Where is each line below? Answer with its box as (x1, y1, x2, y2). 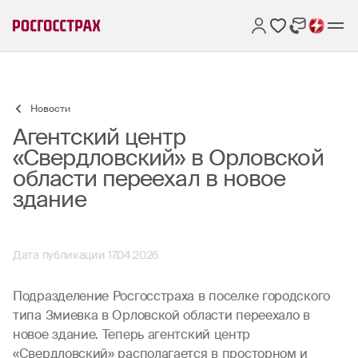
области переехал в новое (13, 164, 286, 193)
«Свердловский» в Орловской (13, 143, 324, 173)
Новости (30, 102, 70, 115)
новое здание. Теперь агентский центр (13, 326, 251, 343)
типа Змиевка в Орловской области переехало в (13, 307, 310, 324)
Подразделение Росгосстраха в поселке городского (13, 288, 330, 304)
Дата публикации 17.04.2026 (13, 248, 160, 262)
